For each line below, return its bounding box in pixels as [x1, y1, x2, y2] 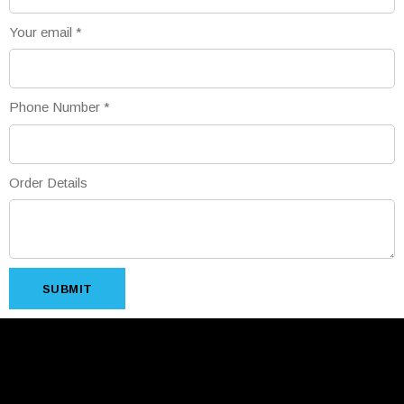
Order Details [9, 174, 87, 190]
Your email [9, 23, 76, 40]
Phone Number [9, 99, 104, 115]
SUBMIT [42, 282, 93, 296]
